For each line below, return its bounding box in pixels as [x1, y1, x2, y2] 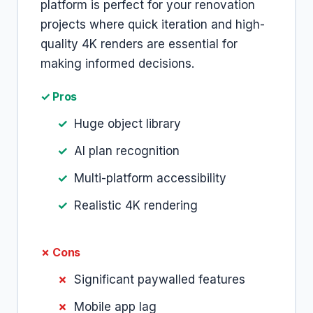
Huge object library [74, 117, 181, 131]
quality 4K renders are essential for [41, 37, 238, 51]
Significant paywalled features [74, 272, 245, 286]
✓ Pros [41, 89, 78, 103]
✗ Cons [41, 245, 81, 259]
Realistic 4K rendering [74, 198, 198, 212]
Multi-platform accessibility [74, 171, 226, 185]
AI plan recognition [74, 144, 180, 158]
